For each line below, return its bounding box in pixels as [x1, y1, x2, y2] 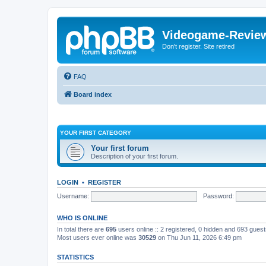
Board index [74, 90, 112, 98]
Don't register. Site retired [162, 43, 235, 50]
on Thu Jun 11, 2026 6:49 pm [156, 234, 242, 241]
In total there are [57, 226, 106, 233]
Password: [202, 192, 234, 199]
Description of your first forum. [91, 153, 178, 160]
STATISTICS [57, 254, 94, 261]
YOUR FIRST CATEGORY [60, 129, 131, 136]
